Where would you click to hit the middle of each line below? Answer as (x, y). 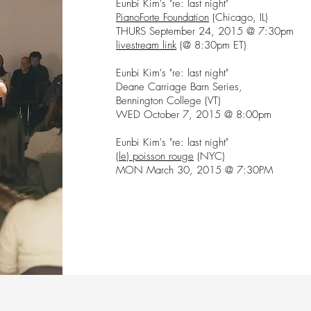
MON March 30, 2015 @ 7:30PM (195, 170)
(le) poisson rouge (155, 157)
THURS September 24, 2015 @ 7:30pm (205, 32)
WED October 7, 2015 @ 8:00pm (196, 115)
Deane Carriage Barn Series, (179, 87)
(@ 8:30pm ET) (212, 45)
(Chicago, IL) (241, 18)
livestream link (146, 45)
